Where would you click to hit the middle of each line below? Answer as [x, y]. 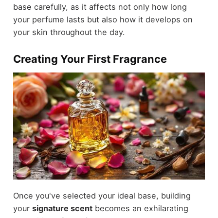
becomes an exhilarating [140, 208]
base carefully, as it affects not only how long [100, 7]
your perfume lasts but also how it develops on [103, 20]
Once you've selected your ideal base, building [102, 195]
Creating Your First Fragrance [90, 59]
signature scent [62, 208]
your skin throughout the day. [69, 32]
